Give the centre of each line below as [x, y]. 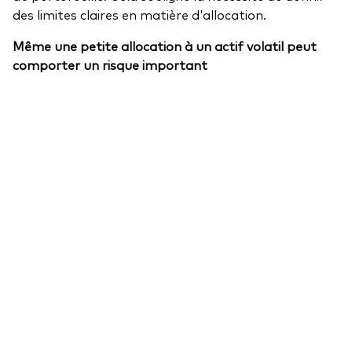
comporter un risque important [110, 64]
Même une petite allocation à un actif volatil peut [165, 45]
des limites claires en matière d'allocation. [139, 14]
